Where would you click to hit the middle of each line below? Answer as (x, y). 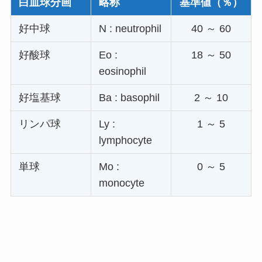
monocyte (122, 183)
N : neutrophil (130, 28)
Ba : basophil (130, 97)
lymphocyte (126, 140)
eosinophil (123, 71)
